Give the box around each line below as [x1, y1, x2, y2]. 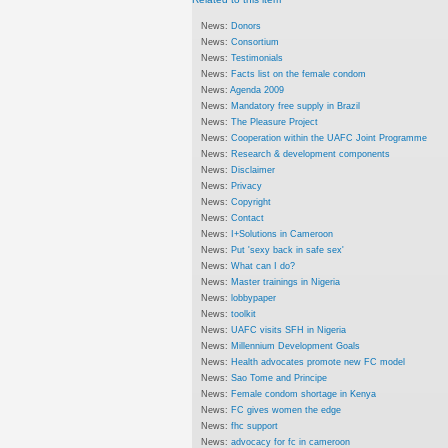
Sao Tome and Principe [231, 371, 328, 383]
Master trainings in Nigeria [231, 275, 341, 287]
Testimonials [231, 51, 284, 63]
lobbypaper [231, 291, 277, 303]
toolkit [231, 307, 257, 319]
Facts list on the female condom [231, 67, 367, 79]
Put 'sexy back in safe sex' [231, 243, 345, 255]
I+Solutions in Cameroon [231, 227, 334, 239]
